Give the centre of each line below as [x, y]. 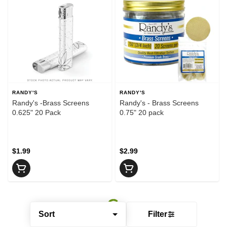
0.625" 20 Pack [36, 112]
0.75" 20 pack [142, 112]
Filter [158, 214]
